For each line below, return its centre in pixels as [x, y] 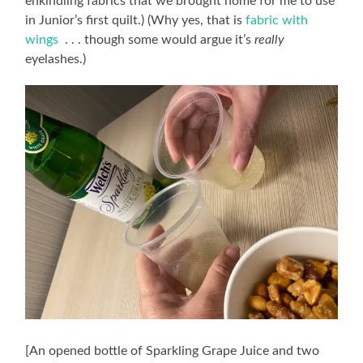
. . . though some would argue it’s [157, 39]
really [270, 39]
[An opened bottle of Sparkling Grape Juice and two [173, 350]
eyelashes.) [56, 59]
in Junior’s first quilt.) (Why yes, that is [136, 20]
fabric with [277, 20]
